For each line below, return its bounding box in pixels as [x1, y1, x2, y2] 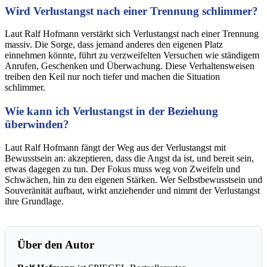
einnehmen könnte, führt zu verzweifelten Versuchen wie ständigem [5, 50, 259, 61]
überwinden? [5, 118, 69, 131]
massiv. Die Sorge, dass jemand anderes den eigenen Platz [5, 39, 223, 50]
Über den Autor [17, 238, 94, 252]
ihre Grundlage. [5, 196, 64, 207]
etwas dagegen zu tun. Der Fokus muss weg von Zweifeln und [5, 164, 240, 175]
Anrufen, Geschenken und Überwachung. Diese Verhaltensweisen [5, 61, 254, 72]
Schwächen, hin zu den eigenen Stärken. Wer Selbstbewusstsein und [5, 175, 262, 185]
